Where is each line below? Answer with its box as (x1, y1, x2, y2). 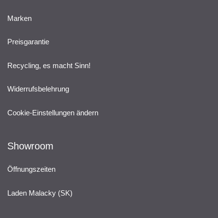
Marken (7, 14, 32, 22)
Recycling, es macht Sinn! (7, 61, 91, 70)
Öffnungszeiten (7, 165, 55, 173)
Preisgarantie (7, 37, 49, 46)
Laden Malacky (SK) (7, 188, 73, 197)
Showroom (7, 140, 54, 151)
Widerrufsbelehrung (7, 85, 69, 93)
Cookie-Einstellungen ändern (7, 108, 98, 117)
